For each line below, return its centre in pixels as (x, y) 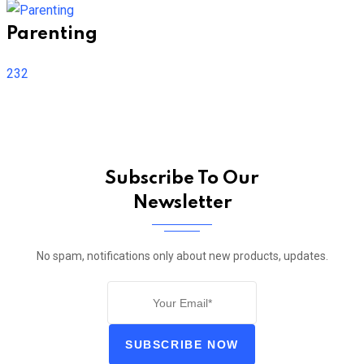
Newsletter (182, 203)
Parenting (52, 34)
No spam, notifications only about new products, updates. (182, 256)
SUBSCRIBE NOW (182, 344)
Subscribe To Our (182, 179)
